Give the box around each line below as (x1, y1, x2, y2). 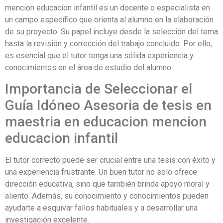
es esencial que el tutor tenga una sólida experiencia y (5, 51, 194, 61)
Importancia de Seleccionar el (5, 81, 192, 98)
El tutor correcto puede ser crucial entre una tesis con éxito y (5, 155, 216, 165)
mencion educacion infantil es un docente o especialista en (5, 3, 210, 13)
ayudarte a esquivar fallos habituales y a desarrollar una (5, 203, 198, 213)
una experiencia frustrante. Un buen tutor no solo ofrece (5, 167, 197, 177)
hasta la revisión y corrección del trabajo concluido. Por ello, (5, 39, 212, 49)
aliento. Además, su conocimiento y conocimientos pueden (5, 191, 209, 201)
